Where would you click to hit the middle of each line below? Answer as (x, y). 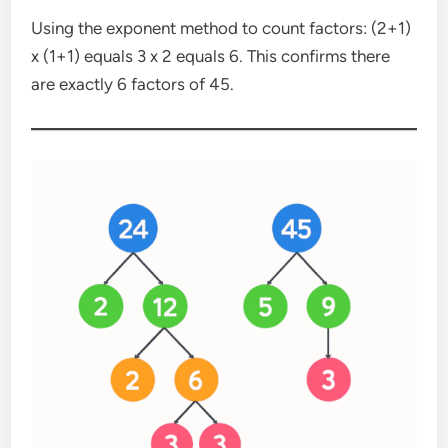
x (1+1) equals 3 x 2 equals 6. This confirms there (211, 55)
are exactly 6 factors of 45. (133, 83)
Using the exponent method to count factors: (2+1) (221, 27)
